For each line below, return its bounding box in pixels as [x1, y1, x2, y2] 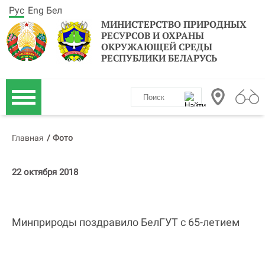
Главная [12, 133, 44, 143]
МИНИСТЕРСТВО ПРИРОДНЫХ [101, 18, 247, 31]
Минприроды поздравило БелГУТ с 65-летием [12, 216, 240, 228]
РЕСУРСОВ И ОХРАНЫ [101, 29, 204, 42]
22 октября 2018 [12, 167, 78, 177]
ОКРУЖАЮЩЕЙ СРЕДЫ [101, 40, 212, 53]
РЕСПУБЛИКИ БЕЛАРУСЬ [101, 51, 217, 64]
